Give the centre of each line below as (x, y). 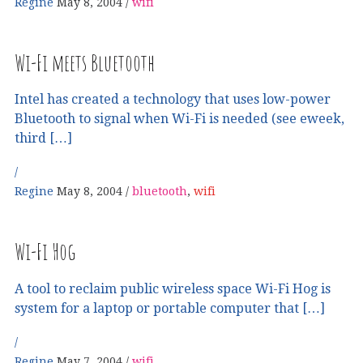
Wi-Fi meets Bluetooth (85, 62)
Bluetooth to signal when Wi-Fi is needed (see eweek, (179, 119)
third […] (43, 139)
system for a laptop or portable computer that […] (170, 308)
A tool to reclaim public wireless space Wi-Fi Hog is (173, 288)
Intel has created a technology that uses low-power (173, 100)
